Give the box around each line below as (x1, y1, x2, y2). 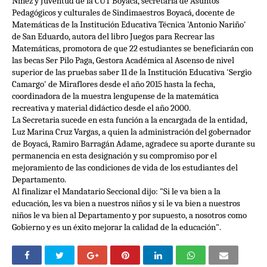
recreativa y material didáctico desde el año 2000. (12, 103, 191, 114)
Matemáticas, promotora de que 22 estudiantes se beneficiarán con (12, 43, 253, 54)
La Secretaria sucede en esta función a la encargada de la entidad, (12, 114, 247, 126)
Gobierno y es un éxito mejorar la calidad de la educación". (12, 222, 221, 233)
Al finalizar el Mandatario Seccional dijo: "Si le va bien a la (12, 186, 221, 197)
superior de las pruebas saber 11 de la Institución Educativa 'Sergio (12, 67, 252, 78)
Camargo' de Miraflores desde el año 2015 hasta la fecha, (12, 79, 215, 90)
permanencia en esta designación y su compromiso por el (12, 150, 217, 162)
